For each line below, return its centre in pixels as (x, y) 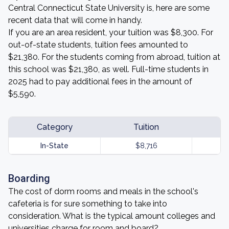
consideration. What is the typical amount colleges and (112, 216)
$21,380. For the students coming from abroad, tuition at (114, 57)
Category (54, 127)
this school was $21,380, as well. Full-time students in (108, 69)
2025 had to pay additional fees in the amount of (100, 82)
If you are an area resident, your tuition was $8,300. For (111, 32)
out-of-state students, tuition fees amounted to (98, 45)
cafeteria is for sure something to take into (88, 204)
